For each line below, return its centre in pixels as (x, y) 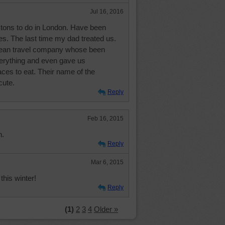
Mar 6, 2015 (107, 162)
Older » (106, 209)
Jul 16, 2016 (107, 12)
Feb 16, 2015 (105, 119)
